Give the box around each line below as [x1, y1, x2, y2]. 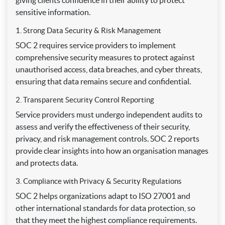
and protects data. [16, 158, 78, 168]
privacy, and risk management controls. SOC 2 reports [16, 134, 199, 144]
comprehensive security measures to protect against [16, 53, 195, 62]
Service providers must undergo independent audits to [16, 110, 202, 120]
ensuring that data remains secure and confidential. [16, 77, 191, 86]
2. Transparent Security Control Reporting [16, 95, 154, 104]
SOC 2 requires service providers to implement [16, 41, 176, 50]
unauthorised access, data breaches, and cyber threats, [16, 65, 202, 74]
